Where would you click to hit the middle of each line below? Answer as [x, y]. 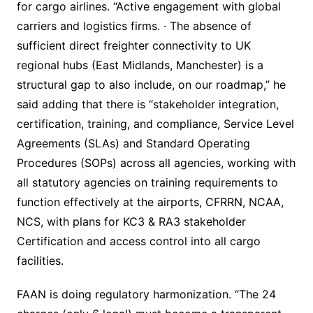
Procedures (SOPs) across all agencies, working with [156, 163]
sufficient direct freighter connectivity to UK [133, 46]
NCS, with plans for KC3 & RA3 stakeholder [131, 222]
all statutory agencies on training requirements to [147, 183]
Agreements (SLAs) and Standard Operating [133, 144]
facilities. [40, 261]
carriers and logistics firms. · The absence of [134, 26]
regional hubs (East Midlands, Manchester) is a [140, 65]
